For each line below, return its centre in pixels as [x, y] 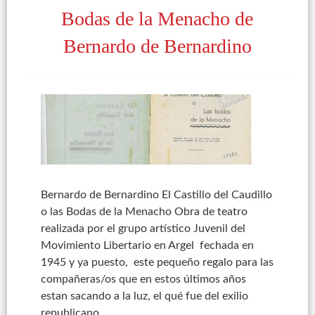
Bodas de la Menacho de [157, 19]
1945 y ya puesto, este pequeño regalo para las [157, 262]
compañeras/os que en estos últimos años [144, 279]
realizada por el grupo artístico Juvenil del [143, 229]
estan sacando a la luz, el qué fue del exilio [144, 296]
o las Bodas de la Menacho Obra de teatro [144, 212]
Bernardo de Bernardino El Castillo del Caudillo [156, 195]
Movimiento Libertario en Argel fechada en [147, 245]
